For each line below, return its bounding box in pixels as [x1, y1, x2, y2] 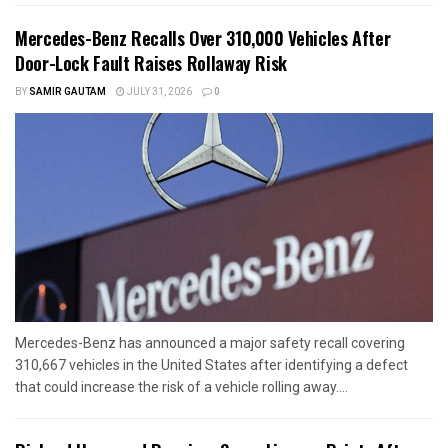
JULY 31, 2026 [125, 85, 192, 100]
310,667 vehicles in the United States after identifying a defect [15, 357, 408, 374]
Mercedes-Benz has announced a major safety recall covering [15, 335, 405, 352]
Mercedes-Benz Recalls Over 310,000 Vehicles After [15, 25, 391, 52]
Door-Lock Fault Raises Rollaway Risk [15, 50, 288, 77]
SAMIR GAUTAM [29, 85, 106, 100]
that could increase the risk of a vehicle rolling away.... [15, 379, 348, 396]
